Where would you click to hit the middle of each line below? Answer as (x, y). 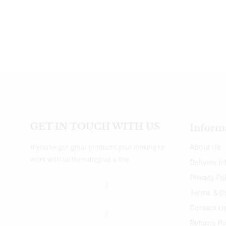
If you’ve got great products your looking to (98, 147)
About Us (205, 147)
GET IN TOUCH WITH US (95, 126)
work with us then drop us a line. (81, 159)
